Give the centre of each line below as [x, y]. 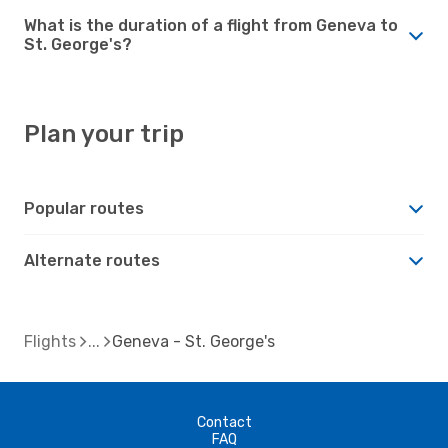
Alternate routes [92, 260]
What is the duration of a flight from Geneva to [211, 25]
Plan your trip [104, 133]
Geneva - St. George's [193, 341]
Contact [224, 422]
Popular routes [84, 208]
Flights [50, 341]
